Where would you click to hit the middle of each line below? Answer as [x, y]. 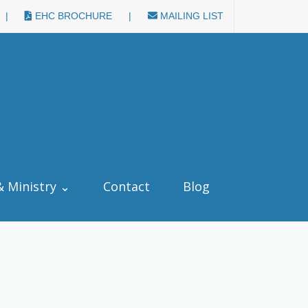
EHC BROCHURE [72, 16]
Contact [126, 187]
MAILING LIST [190, 16]
